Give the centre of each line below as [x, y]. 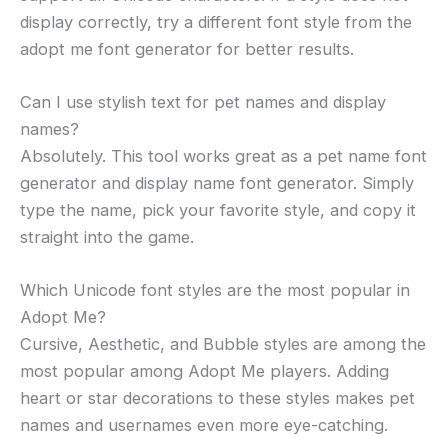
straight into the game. [107, 237]
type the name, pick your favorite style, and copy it [218, 210]
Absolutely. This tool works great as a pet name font [223, 156]
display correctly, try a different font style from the [216, 21]
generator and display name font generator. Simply [217, 183]
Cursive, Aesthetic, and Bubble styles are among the [223, 344]
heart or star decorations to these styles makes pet [217, 398]
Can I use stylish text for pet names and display [203, 102]
